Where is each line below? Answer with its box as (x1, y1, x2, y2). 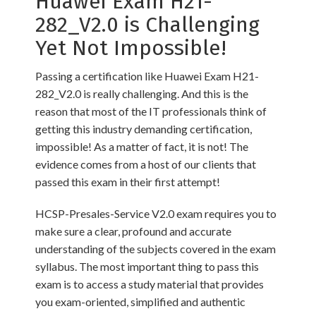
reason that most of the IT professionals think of (35, 104, 267, 118)
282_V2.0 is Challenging (35, 12, 260, 37)
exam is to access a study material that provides (35, 277, 264, 291)
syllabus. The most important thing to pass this (35, 260, 259, 273)
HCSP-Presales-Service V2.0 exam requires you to (35, 207, 276, 220)
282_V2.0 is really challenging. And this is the (35, 87, 248, 100)
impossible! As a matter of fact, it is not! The (35, 140, 248, 153)
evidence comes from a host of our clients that (35, 157, 256, 171)
